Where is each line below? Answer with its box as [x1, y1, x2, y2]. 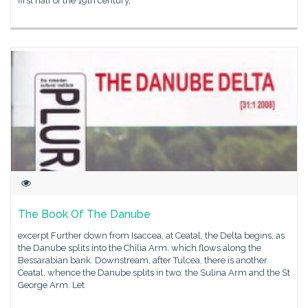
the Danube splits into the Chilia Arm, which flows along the [18, 243, 261, 253]
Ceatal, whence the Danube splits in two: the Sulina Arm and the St [18, 267, 290, 278]
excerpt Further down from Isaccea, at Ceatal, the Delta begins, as [18, 230, 285, 241]
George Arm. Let [18, 280, 85, 290]
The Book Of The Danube [18, 208, 151, 221]
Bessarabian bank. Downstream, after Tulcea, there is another [18, 255, 267, 265]
